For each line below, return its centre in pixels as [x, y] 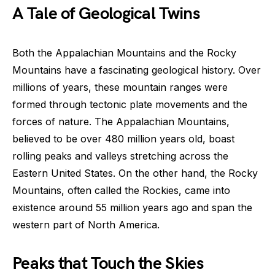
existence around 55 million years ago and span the [132, 208]
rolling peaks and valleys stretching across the [120, 156]
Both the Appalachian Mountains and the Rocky [124, 53]
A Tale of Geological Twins [106, 14]
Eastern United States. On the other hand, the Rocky [135, 173]
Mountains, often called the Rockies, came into [121, 191]
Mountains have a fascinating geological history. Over [137, 70]
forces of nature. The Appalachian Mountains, [121, 122]
